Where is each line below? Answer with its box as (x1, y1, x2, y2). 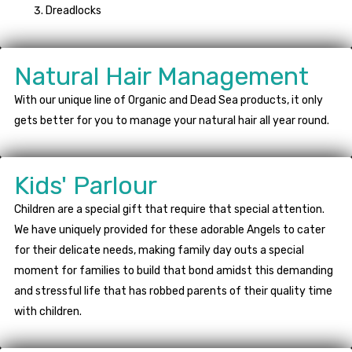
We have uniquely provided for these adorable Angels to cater (14, 223, 325, 237)
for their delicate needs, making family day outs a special (14, 244, 304, 258)
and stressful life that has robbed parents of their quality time (14, 284, 332, 299)
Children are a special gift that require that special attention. (14, 203, 324, 217)
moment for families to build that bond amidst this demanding (14, 264, 333, 278)
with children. (14, 305, 82, 319)
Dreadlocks (46, 4, 101, 18)
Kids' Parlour (14, 170, 157, 201)
